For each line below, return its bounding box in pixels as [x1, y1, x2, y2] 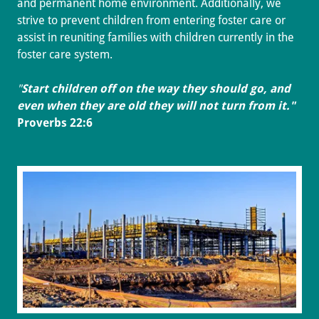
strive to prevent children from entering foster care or [17, 13, 286, 27]
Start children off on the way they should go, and [21, 81, 291, 95]
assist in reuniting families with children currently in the [17, 30, 294, 44]
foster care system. [17, 47, 113, 61]
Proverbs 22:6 [17, 115, 93, 130]
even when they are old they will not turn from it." [17, 98, 296, 113]
